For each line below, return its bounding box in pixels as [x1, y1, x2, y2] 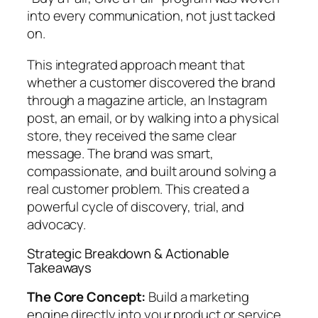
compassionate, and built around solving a [27, 161, 276, 180]
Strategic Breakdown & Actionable [27, 244, 229, 263]
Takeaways [27, 258, 92, 278]
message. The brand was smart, [27, 143, 214, 163]
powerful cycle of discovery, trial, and [27, 197, 245, 216]
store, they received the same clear [27, 126, 236, 145]
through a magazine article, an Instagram [27, 90, 267, 109]
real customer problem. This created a [27, 179, 250, 198]
